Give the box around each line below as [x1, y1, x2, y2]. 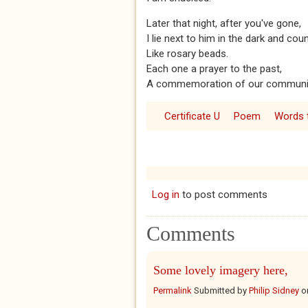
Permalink [153, 285, 192, 296]
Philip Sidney [249, 285, 299, 296]
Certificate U [164, 110, 220, 122]
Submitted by [192, 285, 249, 296]
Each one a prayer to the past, [146, 63, 282, 75]
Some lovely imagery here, [153, 263, 288, 277]
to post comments [179, 188, 267, 201]
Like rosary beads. [146, 47, 228, 60]
